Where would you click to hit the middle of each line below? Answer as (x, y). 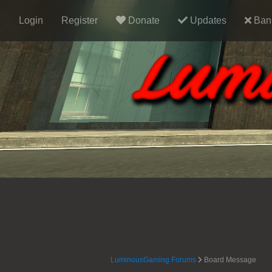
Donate (143, 20)
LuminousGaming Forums (154, 260)
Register (80, 20)
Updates (207, 20)
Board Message (230, 260)
